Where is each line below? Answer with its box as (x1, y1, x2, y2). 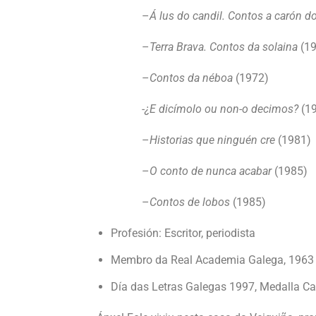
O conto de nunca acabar (150, 164, 272, 178)
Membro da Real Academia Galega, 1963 (111, 253, 314, 267)
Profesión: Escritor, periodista (111, 226, 255, 240)
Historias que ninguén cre (150, 133, 275, 147)
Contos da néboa (150, 71, 233, 85)
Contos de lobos (150, 195, 230, 209)
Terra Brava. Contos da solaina (150, 40, 298, 54)
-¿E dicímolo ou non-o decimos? (142, 102, 298, 116)
